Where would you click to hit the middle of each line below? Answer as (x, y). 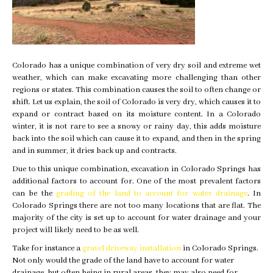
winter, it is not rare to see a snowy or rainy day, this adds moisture (136, 127)
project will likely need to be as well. (76, 230)
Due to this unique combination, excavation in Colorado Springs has (136, 169)
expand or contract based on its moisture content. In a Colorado (136, 115)
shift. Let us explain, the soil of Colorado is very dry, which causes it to (136, 102)
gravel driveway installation (132, 249)
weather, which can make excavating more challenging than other (136, 78)
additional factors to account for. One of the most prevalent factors (136, 182)
